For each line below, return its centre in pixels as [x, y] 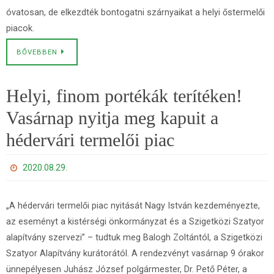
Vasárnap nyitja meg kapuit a [112, 118]
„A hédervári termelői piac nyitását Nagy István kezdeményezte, [133, 206]
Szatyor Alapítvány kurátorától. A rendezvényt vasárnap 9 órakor [135, 254]
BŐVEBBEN [37, 52]
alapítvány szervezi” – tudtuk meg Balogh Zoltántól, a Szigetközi [134, 238]
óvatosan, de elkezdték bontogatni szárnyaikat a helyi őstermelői [135, 13]
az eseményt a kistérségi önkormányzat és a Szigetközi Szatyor [135, 222]
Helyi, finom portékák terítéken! [124, 96]
